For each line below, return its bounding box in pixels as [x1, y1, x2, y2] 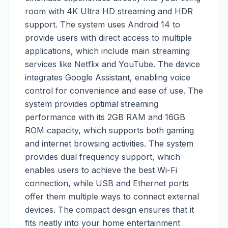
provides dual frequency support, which [25, 151, 180, 162]
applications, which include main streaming [25, 45, 190, 56]
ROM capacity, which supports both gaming [25, 125, 194, 135]
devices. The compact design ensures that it [25, 204, 194, 215]
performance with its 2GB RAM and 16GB [25, 111, 185, 122]
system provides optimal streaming [25, 98, 158, 109]
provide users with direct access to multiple [25, 32, 192, 43]
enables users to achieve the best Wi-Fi [25, 164, 177, 175]
